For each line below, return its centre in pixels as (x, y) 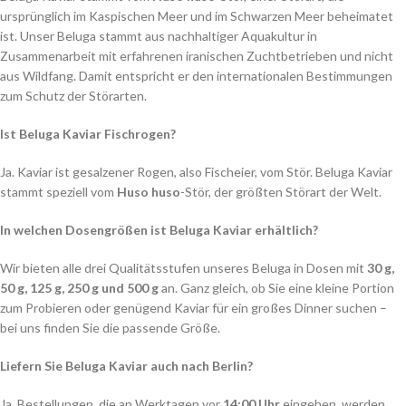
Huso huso (149, 192)
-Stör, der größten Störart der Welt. (281, 192)
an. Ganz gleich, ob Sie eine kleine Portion (276, 288)
